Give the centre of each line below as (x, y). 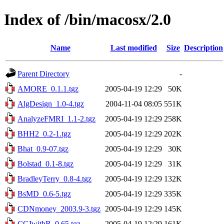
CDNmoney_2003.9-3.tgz (59, 208)
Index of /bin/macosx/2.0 (87, 20)
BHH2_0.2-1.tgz (44, 133)
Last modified (133, 47)
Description (203, 47)
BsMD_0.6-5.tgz (44, 193)
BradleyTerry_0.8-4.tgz (54, 178)
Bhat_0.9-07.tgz (43, 148)
